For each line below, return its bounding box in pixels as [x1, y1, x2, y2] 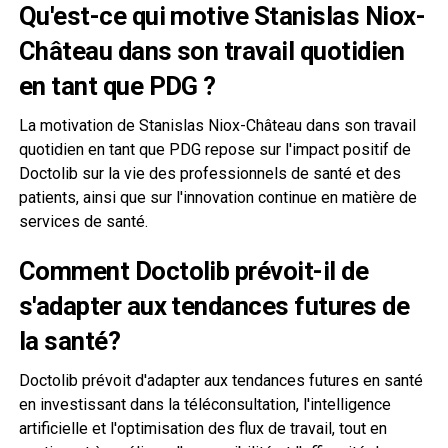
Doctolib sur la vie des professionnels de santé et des [18, 163, 401, 183]
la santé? [18, 325, 121, 356]
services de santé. [18, 211, 148, 231]
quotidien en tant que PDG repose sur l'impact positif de [18, 139, 411, 159]
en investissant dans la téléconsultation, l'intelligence [18, 394, 391, 414]
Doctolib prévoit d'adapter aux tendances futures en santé [18, 370, 423, 390]
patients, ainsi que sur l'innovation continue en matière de [18, 187, 417, 207]
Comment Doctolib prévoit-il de [18, 255, 369, 286]
